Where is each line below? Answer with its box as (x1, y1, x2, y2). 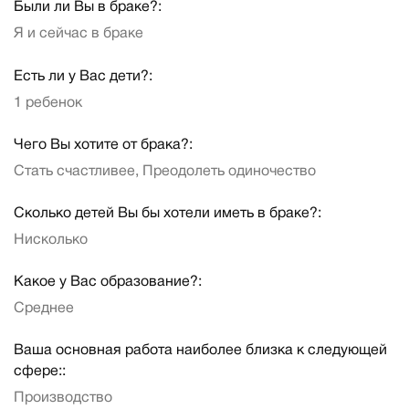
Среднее (14, 302, 74, 316)
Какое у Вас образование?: (14, 276, 202, 289)
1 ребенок (14, 96, 82, 110)
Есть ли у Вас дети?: (14, 69, 152, 83)
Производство (14, 392, 112, 405)
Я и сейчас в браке (14, 27, 143, 41)
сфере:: (14, 365, 66, 379)
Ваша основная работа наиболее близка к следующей (14, 344, 387, 358)
